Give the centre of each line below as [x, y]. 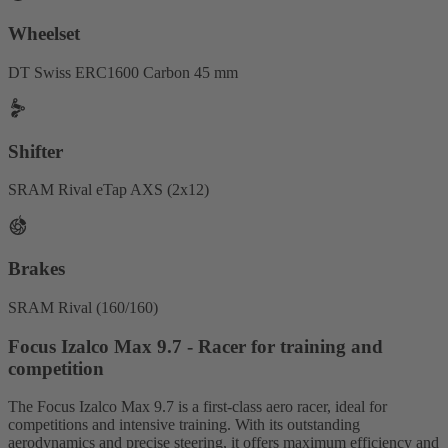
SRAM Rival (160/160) [83, 307]
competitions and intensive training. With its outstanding [184, 425]
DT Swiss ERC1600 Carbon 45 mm [123, 73]
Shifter [35, 151]
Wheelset [44, 34]
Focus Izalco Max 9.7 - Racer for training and [195, 346]
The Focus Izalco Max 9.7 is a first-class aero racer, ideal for [197, 407]
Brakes [36, 269]
